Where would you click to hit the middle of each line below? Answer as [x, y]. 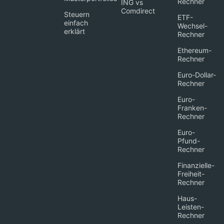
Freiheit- [191, 173]
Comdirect [138, 10]
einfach [76, 22]
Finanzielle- [196, 165]
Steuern [77, 14]
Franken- [192, 107]
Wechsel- [192, 25]
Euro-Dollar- [196, 74]
